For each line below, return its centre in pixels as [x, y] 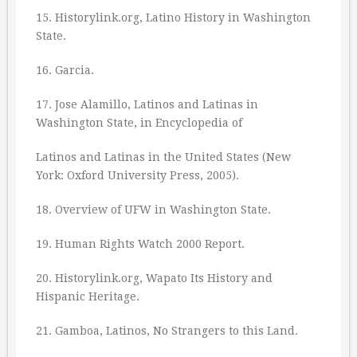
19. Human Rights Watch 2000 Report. [140, 244]
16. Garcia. [65, 70]
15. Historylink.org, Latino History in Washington [173, 18]
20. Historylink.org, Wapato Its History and [154, 278]
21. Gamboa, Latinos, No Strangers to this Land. [167, 331]
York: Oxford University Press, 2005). [137, 175]
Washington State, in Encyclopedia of [139, 123]
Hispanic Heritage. [88, 296]
